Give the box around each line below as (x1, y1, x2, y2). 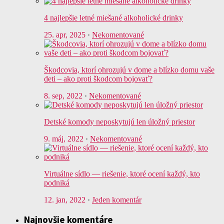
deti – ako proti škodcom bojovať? (44, 74, 152, 83)
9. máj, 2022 (44, 134, 83, 143)
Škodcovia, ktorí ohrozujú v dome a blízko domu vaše (44, 65, 214, 74)
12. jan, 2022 (44, 195, 85, 204)
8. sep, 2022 (44, 91, 82, 100)
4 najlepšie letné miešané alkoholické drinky (44, 13, 183, 22)
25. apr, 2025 (44, 30, 85, 39)
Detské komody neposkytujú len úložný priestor (44, 117, 195, 126)
